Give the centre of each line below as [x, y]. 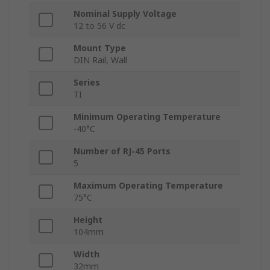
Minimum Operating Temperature [147, 117]
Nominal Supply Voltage [125, 14]
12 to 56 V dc [99, 26]
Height [88, 220]
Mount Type [100, 48]
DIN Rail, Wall [100, 60]
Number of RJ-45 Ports [122, 151]
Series [87, 83]
